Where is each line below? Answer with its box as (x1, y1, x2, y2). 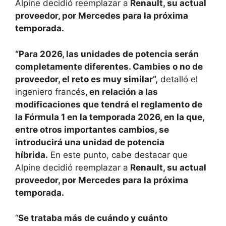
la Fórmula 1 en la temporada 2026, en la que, (15, 111, 204, 122)
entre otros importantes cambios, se (15, 124, 169, 135)
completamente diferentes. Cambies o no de (15, 61, 203, 72)
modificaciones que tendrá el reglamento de (15, 99, 202, 109)
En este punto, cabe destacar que (48, 149, 188, 160)
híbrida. (15, 149, 48, 160)
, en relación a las (85, 86, 158, 97)
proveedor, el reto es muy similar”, (15, 74, 158, 84)
